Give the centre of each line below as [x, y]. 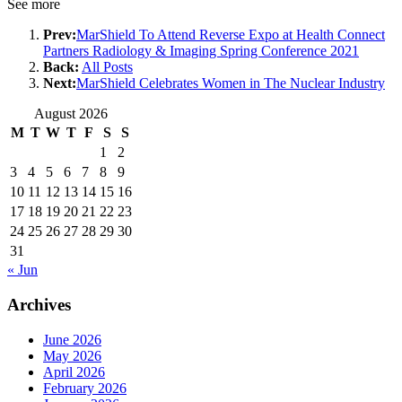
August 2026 [71, 114]
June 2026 [72, 339]
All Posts [107, 67]
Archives [39, 304]
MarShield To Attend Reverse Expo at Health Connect [231, 35]
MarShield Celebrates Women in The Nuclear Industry [231, 83]
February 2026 [85, 388]
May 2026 [72, 355]
